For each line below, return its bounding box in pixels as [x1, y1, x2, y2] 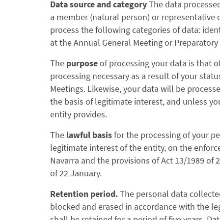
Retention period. [50, 188, 120, 199]
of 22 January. [50, 167, 104, 179]
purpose [66, 57, 100, 69]
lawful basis [66, 129, 112, 140]
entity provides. [50, 109, 107, 120]
